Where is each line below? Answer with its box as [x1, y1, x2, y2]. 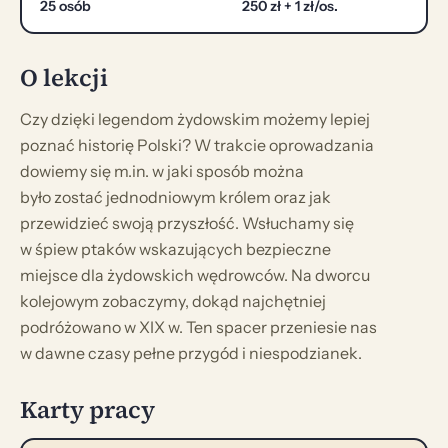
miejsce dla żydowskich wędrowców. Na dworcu [20, 264, 370, 285]
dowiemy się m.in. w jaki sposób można [20, 160, 304, 181]
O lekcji [20, 60, 108, 94]
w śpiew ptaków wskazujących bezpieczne [20, 238, 331, 259]
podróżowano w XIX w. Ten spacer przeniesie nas [20, 316, 377, 337]
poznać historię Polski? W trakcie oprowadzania [20, 134, 374, 155]
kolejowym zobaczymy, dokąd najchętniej [20, 290, 326, 311]
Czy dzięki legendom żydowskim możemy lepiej [20, 108, 370, 129]
